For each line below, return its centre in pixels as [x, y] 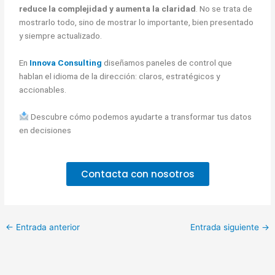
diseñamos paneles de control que [167, 62]
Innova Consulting [66, 62]
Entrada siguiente [226, 227]
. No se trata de [224, 8]
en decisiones [45, 130]
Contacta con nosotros [137, 174]
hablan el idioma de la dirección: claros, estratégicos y [120, 76]
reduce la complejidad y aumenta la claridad [108, 8]
